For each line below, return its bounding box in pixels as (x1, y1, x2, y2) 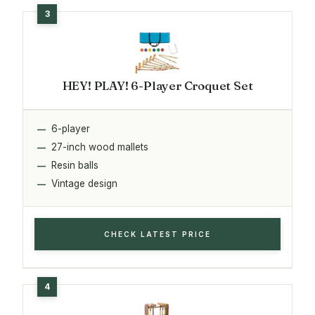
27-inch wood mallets (51, 141, 148, 153)
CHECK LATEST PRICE (104, 229, 211, 238)
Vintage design (51, 177, 117, 189)
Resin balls (51, 159, 98, 171)
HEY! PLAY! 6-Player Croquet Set (62, 77, 253, 93)
